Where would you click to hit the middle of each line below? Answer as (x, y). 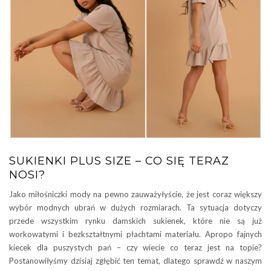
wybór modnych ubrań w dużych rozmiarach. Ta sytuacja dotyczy (135, 207)
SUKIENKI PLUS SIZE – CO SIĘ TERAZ (119, 161)
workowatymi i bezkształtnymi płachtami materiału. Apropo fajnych (135, 234)
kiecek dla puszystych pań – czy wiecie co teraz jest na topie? (135, 247)
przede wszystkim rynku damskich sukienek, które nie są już (135, 220)
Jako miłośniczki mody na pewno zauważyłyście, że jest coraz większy (135, 194)
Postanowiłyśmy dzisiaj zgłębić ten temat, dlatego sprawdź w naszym (135, 260)
